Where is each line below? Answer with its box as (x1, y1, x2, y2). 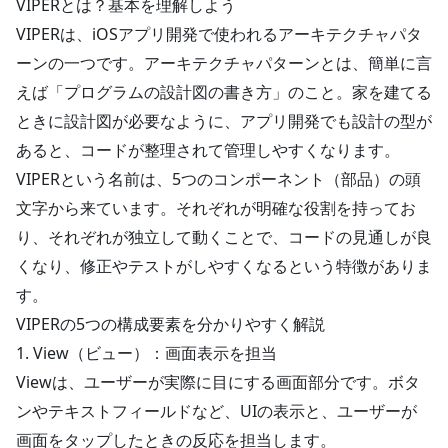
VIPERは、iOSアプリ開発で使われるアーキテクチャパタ (16, 23, 422, 45)
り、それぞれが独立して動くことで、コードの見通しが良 (16, 226, 432, 248)
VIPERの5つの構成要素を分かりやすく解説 (16, 313, 325, 335)
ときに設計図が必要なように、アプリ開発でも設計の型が (16, 110, 432, 132)
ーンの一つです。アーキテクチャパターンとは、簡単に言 (16, 52, 432, 74)
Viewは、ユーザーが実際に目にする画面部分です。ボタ (16, 371, 420, 393)
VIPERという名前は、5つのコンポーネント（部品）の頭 (16, 168, 421, 190)
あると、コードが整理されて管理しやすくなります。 (16, 139, 400, 161)
